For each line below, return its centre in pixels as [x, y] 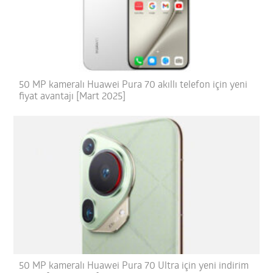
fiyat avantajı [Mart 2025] [73, 97]
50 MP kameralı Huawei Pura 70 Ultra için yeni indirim [134, 267]
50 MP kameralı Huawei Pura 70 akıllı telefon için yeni [133, 85]
